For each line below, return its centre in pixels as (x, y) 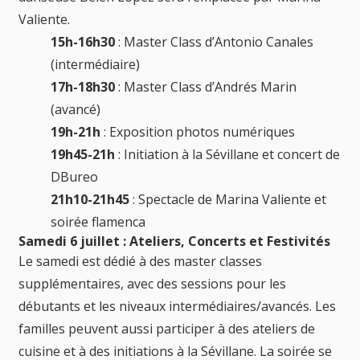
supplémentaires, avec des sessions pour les (152, 283)
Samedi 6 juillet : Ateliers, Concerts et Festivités (174, 241)
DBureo (74, 176)
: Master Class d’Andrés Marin (206, 86)
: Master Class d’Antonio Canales (214, 41)
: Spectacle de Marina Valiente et (228, 199)
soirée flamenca (98, 221)
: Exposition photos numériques (198, 131)
